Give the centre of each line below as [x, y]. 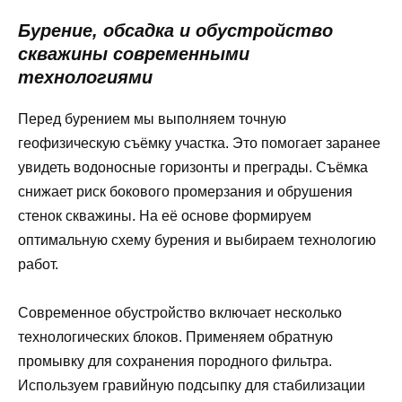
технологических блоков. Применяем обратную [175, 336]
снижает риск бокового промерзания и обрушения [185, 191]
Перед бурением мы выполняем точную [152, 118]
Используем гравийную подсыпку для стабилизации [192, 385]
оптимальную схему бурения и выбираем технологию [197, 240]
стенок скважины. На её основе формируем [165, 215]
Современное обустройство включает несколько [180, 312]
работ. [38, 264]
